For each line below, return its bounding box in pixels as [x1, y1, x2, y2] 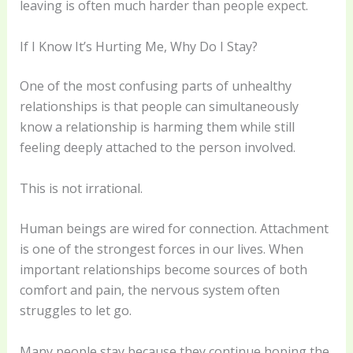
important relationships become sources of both [19, 261, 307, 279]
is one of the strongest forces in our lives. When [19, 240, 303, 258]
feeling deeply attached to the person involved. [19, 138, 295, 156]
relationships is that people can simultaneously [19, 97, 299, 115]
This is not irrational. [19, 179, 143, 197]
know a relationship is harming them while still [19, 117, 295, 136]
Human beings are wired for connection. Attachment [19, 220, 329, 238]
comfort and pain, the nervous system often [19, 281, 280, 299]
